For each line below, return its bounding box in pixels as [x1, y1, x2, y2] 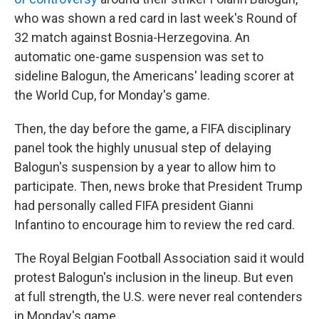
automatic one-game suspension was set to [14, 49, 263, 65]
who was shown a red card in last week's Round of [14, 11, 298, 26]
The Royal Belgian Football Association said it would [14, 251, 304, 266]
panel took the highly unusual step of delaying [14, 140, 271, 156]
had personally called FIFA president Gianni [14, 198, 253, 214]
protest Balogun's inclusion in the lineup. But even [14, 270, 293, 286]
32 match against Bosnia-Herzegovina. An [14, 30, 250, 46]
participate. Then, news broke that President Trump [14, 179, 303, 194]
